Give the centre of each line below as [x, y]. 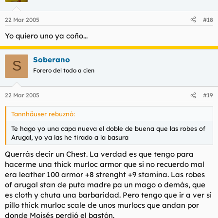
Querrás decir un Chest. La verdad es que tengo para [99, 154]
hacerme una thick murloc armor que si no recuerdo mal [105, 164]
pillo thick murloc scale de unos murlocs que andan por [102, 205]
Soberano [52, 59]
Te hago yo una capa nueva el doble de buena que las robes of [108, 129]
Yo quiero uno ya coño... [46, 36]
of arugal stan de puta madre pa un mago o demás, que [105, 184]
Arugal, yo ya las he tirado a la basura [70, 137]
